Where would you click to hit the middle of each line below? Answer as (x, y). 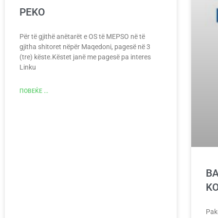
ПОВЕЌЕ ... (34, 91)
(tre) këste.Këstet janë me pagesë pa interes (85, 57)
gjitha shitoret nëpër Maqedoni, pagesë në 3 (85, 47)
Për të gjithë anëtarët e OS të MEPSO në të (82, 37)
